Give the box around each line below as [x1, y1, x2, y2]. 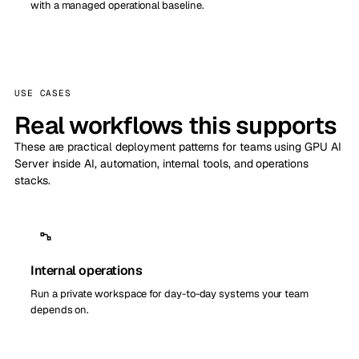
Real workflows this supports [14, 109, 337, 141]
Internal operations [30, 261, 143, 279]
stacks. [14, 172, 50, 188]
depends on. [30, 302, 90, 317]
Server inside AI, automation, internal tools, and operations [14, 155, 309, 171]
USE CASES [14, 87, 71, 99]
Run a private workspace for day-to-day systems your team [30, 286, 309, 301]
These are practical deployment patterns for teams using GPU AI [14, 139, 341, 154]
